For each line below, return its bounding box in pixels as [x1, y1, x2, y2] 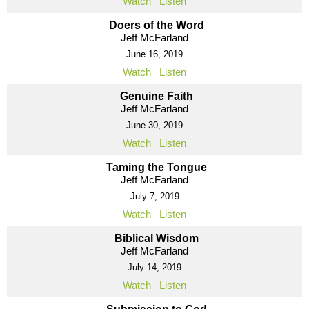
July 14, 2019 [128, 261, 181, 272]
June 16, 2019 [126, 48, 183, 59]
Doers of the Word [108, 19, 204, 31]
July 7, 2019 [130, 190, 179, 201]
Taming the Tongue [106, 161, 207, 173]
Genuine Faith [119, 90, 193, 102]
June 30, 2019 [126, 119, 183, 130]
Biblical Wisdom [114, 232, 199, 244]
